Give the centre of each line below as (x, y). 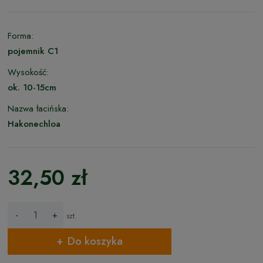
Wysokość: (28, 72)
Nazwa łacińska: (38, 108)
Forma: (21, 36)
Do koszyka (95, 242)
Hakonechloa (34, 124)
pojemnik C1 (33, 51)
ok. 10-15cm (32, 87)
